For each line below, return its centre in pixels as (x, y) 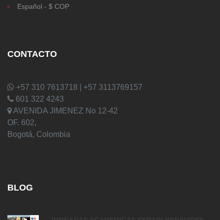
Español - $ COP (43, 6)
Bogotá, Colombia (39, 134)
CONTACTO (32, 54)
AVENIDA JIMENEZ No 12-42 (65, 110)
